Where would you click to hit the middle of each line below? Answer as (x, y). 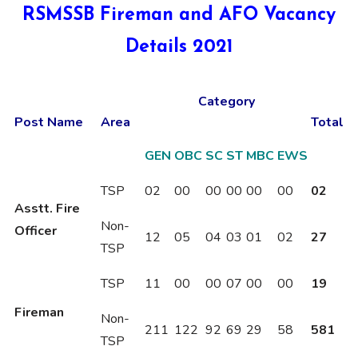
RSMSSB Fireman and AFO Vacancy (179, 15)
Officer (36, 231)
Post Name (49, 122)
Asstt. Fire (47, 208)
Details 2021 (179, 47)
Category (226, 101)
